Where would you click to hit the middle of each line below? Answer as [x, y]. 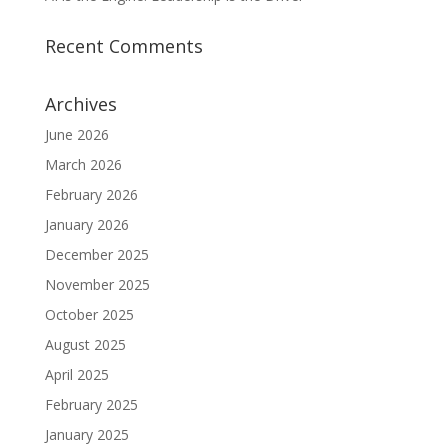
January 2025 [86, 434]
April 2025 [76, 374]
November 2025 [97, 284]
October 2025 [89, 314]
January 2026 [86, 224]
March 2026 [83, 164]
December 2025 [96, 254]
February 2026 [91, 194]
